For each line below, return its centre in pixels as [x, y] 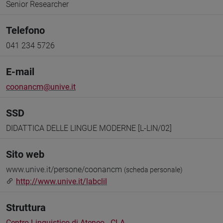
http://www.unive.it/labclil [61, 181]
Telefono [25, 30]
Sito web [25, 154]
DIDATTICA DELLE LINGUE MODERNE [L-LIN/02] [89, 128]
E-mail [20, 72]
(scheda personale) [153, 170]
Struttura [26, 208]
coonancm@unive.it [41, 87]
